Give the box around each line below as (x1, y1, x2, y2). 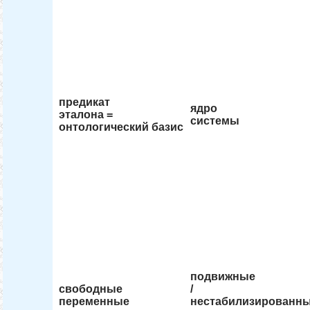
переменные (59, 295, 130, 308)
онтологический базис (59, 121, 184, 134)
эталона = (59, 109, 113, 121)
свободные (59, 283, 123, 295)
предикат (59, 96, 111, 109)
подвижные (190, 271, 256, 283)
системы (190, 115, 240, 127)
